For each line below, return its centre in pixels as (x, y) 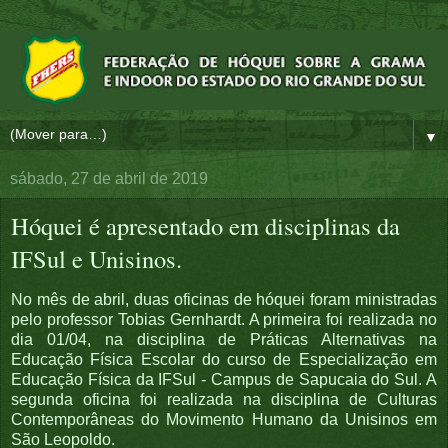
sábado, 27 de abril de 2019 (109, 178)
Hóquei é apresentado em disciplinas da (205, 225)
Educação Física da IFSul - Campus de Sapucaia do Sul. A (224, 380)
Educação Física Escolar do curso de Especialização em (224, 360)
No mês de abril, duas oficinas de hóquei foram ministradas (224, 300)
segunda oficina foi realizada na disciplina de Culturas (224, 400)
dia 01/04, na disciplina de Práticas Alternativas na (224, 340)
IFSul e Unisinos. (96, 258)
